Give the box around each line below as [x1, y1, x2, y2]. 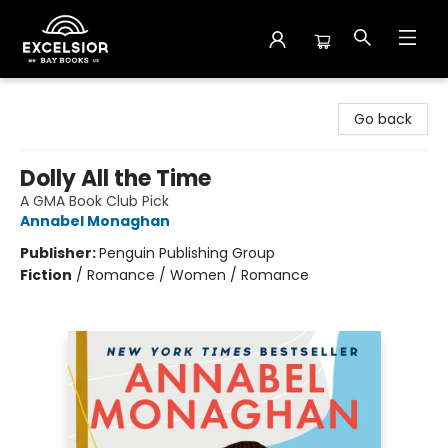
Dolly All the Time [20, 163, 211, 194]
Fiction [20, 265, 72, 285]
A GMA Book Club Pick [20, 191, 169, 211]
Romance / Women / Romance [87, 265, 309, 285]
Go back [354, 109, 412, 129]
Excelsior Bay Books [15, 87, 147, 107]
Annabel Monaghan [20, 211, 170, 231]
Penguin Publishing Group [99, 243, 275, 263]
